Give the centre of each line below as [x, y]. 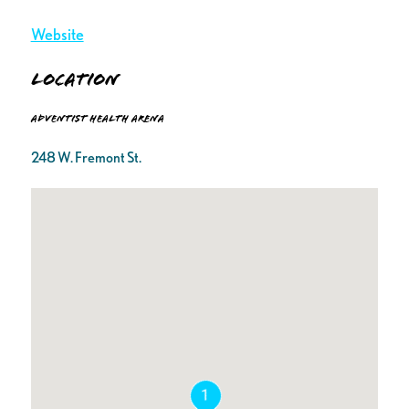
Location [75, 80]
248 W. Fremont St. [86, 158]
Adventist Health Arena [97, 118]
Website [57, 35]
